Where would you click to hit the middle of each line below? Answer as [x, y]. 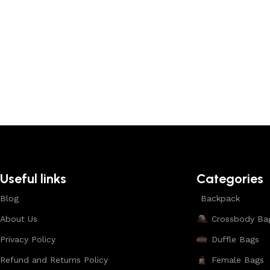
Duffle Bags [235, 240]
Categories [230, 179]
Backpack [220, 199]
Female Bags [237, 260]
